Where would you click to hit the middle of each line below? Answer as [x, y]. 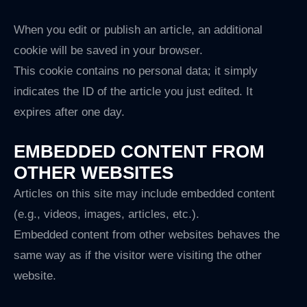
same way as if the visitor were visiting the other [138, 255]
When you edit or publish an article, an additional [138, 29]
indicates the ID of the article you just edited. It [133, 91]
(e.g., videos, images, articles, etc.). [107, 214]
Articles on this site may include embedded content [144, 193]
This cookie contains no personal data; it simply [136, 71]
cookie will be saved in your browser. [108, 50]
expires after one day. [69, 112]
